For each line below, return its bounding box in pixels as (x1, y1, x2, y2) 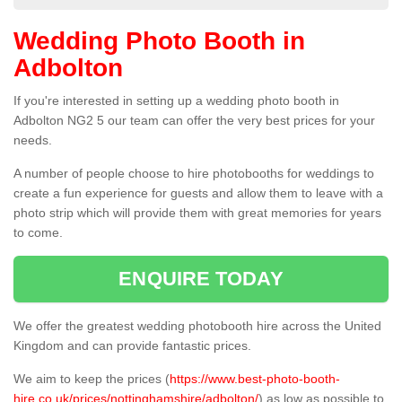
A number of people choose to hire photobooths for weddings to (13, 166, 374, 181)
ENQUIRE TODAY (118, 267, 284, 291)
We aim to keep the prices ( (13, 371, 170, 387)
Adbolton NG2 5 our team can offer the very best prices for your (13, 113, 375, 128)
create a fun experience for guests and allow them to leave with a (13, 186, 383, 201)
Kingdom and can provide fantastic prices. (13, 338, 255, 354)
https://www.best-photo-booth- (170, 371, 340, 387)
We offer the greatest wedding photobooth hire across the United (13, 319, 381, 334)
